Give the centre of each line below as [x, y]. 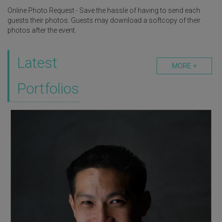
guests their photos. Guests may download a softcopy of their [104, 20]
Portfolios [48, 88]
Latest [37, 63]
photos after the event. [42, 30]
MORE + [184, 66]
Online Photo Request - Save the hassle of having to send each [104, 10]
